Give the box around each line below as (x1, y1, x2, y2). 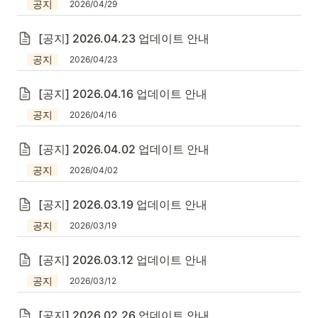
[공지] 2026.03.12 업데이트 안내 (38, 253, 207, 267)
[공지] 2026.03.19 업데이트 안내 (38, 197, 207, 212)
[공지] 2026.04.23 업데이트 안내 (38, 31, 209, 45)
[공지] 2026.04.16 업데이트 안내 (38, 87, 207, 101)
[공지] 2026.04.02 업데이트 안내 (38, 142, 209, 156)
